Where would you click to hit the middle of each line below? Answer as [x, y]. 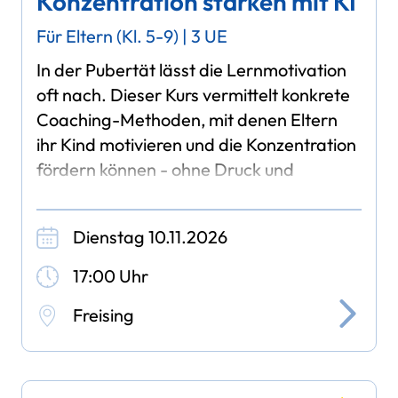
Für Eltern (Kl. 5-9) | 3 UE [132, 36]
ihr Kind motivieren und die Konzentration [197, 144]
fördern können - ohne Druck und [166, 169]
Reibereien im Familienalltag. [150, 194]
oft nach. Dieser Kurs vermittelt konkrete [194, 94]
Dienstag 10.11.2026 [151, 236]
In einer [66, 243]
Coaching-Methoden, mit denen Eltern [187, 119]
